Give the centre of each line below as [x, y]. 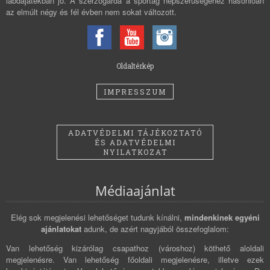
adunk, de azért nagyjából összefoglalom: [155, 228]
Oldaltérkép [135, 66]
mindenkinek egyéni [222, 217]
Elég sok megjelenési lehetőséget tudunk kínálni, [97, 217]
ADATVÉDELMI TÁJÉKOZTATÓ [135, 133]
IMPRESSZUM [135, 92]
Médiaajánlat [135, 190]
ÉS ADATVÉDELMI [135, 143]
